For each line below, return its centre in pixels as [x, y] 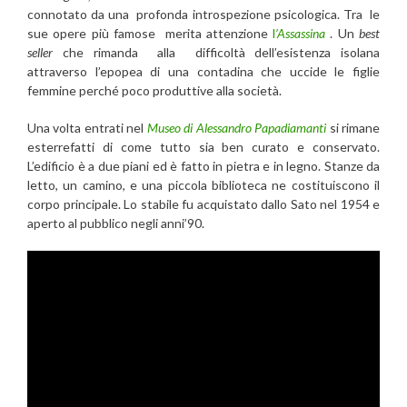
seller [40, 52]
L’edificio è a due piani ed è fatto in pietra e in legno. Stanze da [203, 165]
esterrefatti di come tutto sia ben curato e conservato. [203, 146]
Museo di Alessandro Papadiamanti [237, 127]
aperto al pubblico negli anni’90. [116, 223]
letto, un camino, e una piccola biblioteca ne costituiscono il [203, 184]
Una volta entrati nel [87, 127]
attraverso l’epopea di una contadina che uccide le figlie [203, 71]
